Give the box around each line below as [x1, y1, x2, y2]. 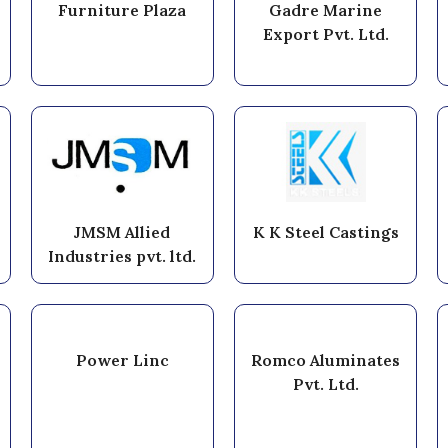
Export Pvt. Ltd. [262, 23, 389, 44]
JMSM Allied [74, 221, 171, 242]
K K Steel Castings [252, 221, 399, 242]
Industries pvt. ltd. [48, 245, 197, 266]
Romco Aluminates [251, 349, 401, 370]
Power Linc [75, 349, 169, 370]
